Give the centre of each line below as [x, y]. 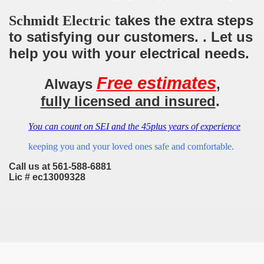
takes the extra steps [182, 20]
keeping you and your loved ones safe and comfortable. [132, 146]
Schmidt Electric [60, 20]
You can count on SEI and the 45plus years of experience [134, 126]
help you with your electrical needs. [129, 53]
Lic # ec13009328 [47, 177]
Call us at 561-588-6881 [60, 166]
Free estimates [156, 83]
